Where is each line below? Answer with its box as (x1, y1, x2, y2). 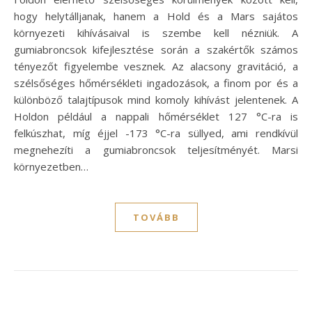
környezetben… (14, 159, 88, 173)
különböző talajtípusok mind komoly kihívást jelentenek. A (14, 92, 298, 107)
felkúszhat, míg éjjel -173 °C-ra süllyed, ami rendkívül (14, 125, 298, 140)
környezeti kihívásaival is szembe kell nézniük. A (14, 25, 298, 40)
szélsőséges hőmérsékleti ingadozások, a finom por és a (14, 75, 298, 90)
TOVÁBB (132, 210, 180, 224)
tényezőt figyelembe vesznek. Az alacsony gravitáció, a (14, 58, 298, 73)
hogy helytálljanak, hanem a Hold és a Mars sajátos (14, 8, 298, 23)
